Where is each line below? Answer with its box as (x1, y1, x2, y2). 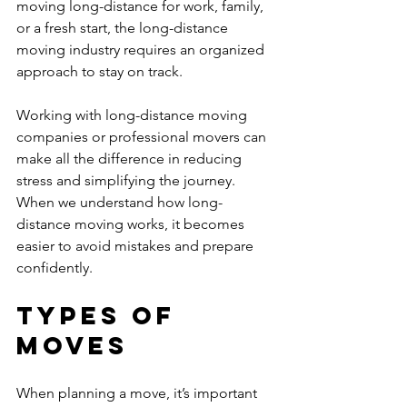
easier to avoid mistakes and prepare (16, 237, 257, 254)
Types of (16, 300, 186, 331)
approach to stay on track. (16, 63, 183, 80)
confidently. (16, 259, 93, 276)
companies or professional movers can (16, 128, 270, 145)
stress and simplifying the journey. (16, 172, 239, 189)
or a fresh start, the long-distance (16, 19, 232, 36)
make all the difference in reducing (16, 150, 245, 167)
